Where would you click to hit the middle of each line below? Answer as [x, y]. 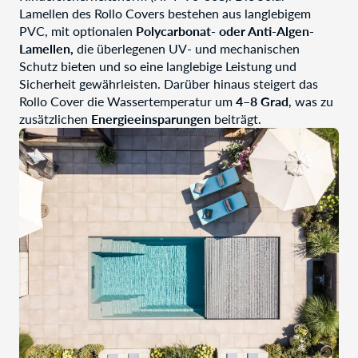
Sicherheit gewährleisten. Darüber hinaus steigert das [169, 83]
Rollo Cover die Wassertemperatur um [127, 101]
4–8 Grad [262, 101]
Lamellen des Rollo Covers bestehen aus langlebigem [165, 13]
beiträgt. [236, 118]
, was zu [311, 101]
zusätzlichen [55, 118]
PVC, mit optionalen [78, 30]
